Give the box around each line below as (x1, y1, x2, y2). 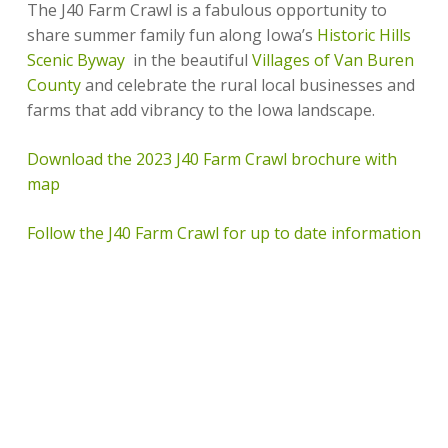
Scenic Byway (26, 49, 125, 71)
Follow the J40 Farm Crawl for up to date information (26, 222, 421, 244)
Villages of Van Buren (251, 49, 414, 71)
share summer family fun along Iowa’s (26, 24, 317, 46)
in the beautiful (124, 49, 252, 71)
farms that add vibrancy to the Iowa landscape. (26, 99, 375, 121)
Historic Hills (316, 24, 411, 46)
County (26, 74, 81, 96)
